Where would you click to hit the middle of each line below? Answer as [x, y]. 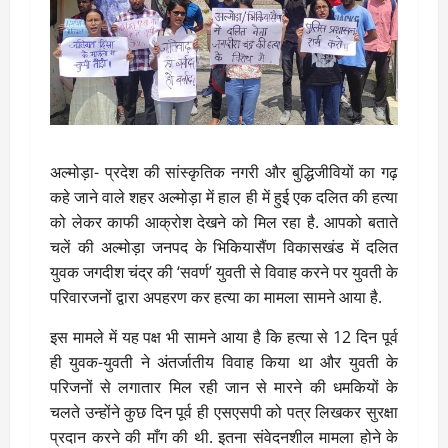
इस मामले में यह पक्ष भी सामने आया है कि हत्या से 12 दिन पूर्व [224, 336]
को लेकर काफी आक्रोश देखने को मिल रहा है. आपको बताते [224, 221]
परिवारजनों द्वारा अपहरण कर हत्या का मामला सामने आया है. [216, 296]
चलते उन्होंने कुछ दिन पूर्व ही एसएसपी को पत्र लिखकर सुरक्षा [224, 411]
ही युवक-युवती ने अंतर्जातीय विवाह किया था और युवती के [224, 361]
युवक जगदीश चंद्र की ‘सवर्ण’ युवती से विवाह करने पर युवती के [224, 271]
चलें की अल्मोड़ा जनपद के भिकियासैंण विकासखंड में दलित [224, 246]
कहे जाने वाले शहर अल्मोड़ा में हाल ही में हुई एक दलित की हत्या [224, 196]
